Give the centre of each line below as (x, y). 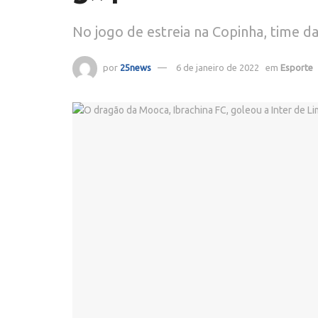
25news (136, 67)
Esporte (297, 67)
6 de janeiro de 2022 (218, 67)
